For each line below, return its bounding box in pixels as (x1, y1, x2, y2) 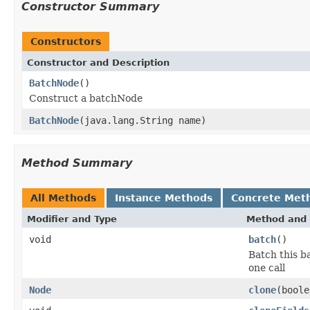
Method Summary (21, 156, 132, 170)
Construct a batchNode (29, 92, 143, 104)
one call (248, 262, 285, 273)
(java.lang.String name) (79, 114, 206, 126)
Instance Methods (115, 192, 212, 203)
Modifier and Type (27, 213, 117, 224)
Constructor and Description (27, 57, 170, 68)
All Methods (30, 192, 96, 203)
